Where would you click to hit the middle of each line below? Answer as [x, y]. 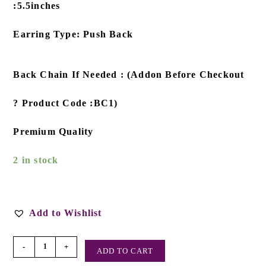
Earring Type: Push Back [73, 34]
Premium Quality [53, 131]
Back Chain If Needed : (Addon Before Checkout [129, 74]
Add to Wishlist [65, 213]
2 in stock [36, 160]
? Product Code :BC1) [66, 103]
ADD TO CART [125, 251]
